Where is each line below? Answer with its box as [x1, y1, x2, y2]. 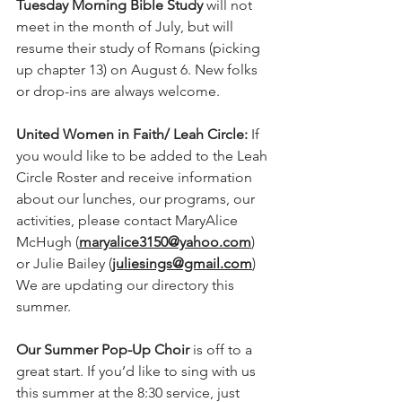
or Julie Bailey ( [16, 254, 112, 272]
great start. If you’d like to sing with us [16, 362, 259, 380]
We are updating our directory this [16, 275, 238, 293]
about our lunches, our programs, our [16, 189, 258, 207]
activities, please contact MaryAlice [16, 211, 241, 229]
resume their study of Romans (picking [16, 39, 264, 57]
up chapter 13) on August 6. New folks [16, 60, 261, 78]
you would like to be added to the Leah [16, 146, 271, 164]
